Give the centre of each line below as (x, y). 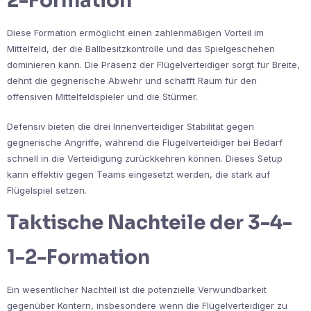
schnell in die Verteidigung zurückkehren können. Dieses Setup (145, 158)
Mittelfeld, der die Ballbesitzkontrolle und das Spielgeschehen (141, 48)
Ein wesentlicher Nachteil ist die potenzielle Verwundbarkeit (137, 289)
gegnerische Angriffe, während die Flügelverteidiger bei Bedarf (145, 142)
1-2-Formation (78, 257)
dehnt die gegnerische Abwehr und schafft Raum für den (132, 80)
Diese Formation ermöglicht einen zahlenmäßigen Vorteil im (135, 32)
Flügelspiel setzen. (47, 190)
